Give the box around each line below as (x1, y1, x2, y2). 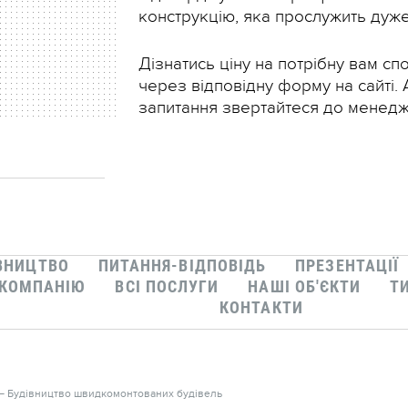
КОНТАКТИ (219, 297, 303, 317)
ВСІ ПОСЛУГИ (115, 276, 219, 296)
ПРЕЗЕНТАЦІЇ (295, 255, 400, 275)
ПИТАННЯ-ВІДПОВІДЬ (97, 255, 267, 275)
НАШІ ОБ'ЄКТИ (248, 276, 362, 296)
